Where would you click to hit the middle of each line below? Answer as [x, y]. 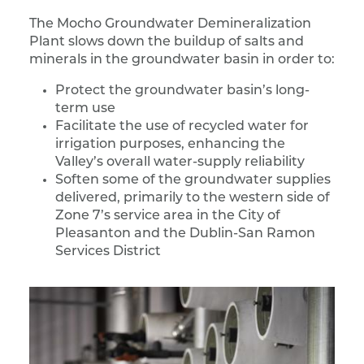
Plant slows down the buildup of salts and [167, 42]
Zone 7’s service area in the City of [168, 216]
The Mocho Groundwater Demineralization [170, 24]
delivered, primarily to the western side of [193, 198]
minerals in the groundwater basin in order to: [182, 60]
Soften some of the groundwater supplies [193, 180]
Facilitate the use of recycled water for [182, 127]
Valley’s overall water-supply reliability [180, 162]
